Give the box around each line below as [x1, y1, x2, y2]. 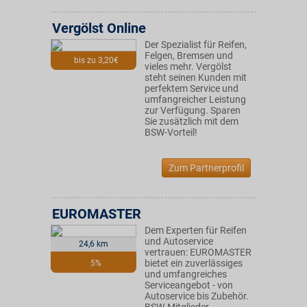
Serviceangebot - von [145, 280, 233, 291]
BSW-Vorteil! [145, 127, 197, 138]
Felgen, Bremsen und [145, 50, 233, 61]
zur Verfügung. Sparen [145, 105, 241, 116]
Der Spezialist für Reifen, [145, 39, 247, 50]
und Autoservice [145, 236, 213, 247]
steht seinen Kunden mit [145, 72, 247, 83]
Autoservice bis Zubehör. [145, 291, 249, 302]
